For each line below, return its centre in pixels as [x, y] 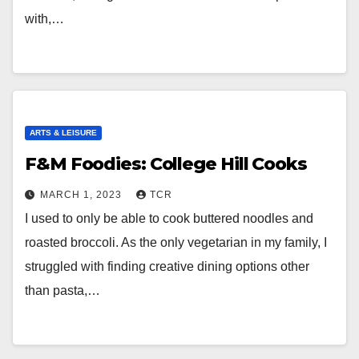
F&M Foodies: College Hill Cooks [166, 164]
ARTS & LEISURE [63, 133]
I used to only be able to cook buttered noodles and [169, 218]
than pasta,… [63, 290]
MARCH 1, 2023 [83, 195]
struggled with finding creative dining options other [167, 266]
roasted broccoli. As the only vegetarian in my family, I [176, 242]
